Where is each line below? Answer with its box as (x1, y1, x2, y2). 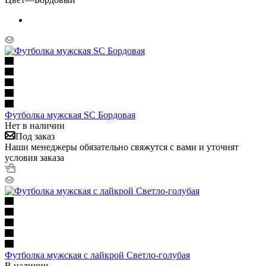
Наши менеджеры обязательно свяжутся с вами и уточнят (5, 141, 239, 152)
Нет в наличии (5, 120, 65, 131)
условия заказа (5, 152, 64, 163)
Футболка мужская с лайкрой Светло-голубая (5, 249, 190, 260)
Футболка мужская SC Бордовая (5, 109, 135, 120)
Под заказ (15, 131, 55, 141)
